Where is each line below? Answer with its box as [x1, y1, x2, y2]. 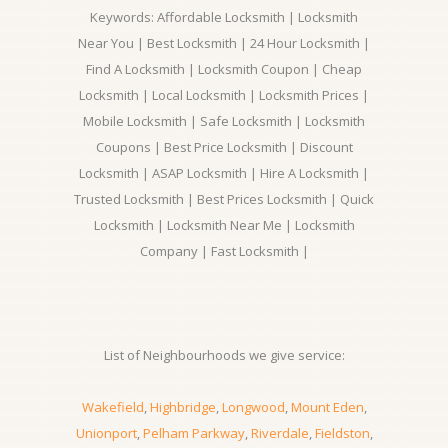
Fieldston [314, 424, 370, 442]
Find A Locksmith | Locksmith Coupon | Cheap [86, 60, 362, 78]
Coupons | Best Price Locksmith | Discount [95, 138, 353, 156]
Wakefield [81, 398, 144, 416]
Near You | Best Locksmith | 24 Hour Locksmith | [78, 34, 370, 52]
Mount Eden [290, 398, 364, 416]
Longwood [221, 398, 285, 416]
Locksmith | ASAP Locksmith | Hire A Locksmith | [79, 164, 369, 182]
